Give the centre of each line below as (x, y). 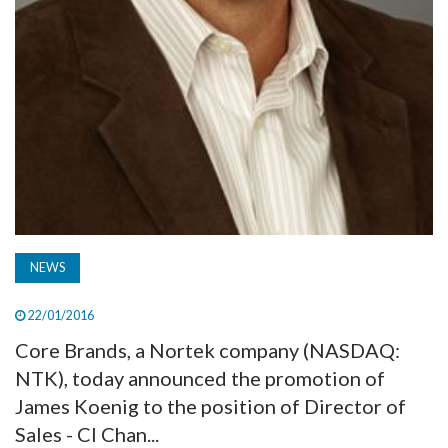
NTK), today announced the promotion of (200, 378)
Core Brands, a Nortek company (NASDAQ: (207, 350)
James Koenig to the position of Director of (210, 406)
